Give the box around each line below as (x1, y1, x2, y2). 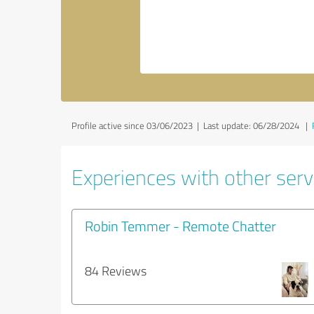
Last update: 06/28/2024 (203, 119, 299, 132)
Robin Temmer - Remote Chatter (85, 216, 276, 235)
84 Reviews (85, 262, 146, 279)
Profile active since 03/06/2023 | (71, 119, 203, 132)
